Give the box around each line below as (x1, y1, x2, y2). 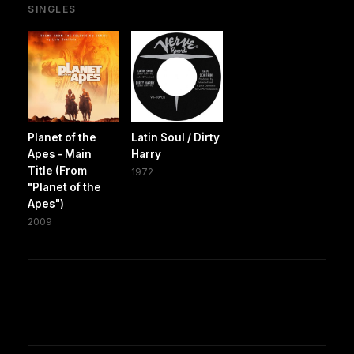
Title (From (28, 164, 87, 177)
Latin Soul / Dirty (131, 130, 220, 144)
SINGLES (28, 3, 77, 16)
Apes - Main (28, 147, 92, 160)
